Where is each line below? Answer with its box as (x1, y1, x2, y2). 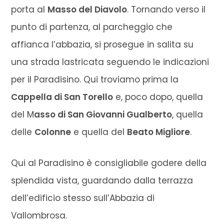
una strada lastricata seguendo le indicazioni (11, 55, 209, 68)
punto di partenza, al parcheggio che (11, 20, 173, 33)
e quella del (71, 125, 127, 138)
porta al (11, 3, 48, 15)
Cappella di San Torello (11, 90, 113, 103)
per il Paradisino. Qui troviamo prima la (11, 73, 179, 85)
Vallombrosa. (11, 209, 67, 222)
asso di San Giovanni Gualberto (34, 108, 172, 120)
